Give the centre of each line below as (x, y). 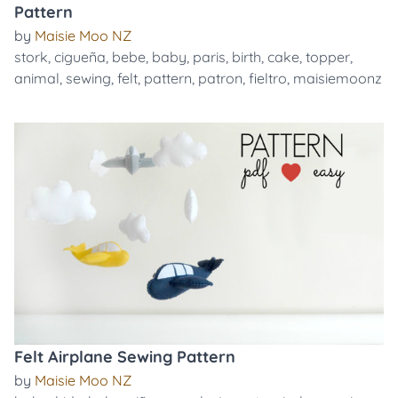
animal (37, 78)
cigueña (80, 57)
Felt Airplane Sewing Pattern (125, 357)
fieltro (268, 78)
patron (220, 78)
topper (328, 57)
